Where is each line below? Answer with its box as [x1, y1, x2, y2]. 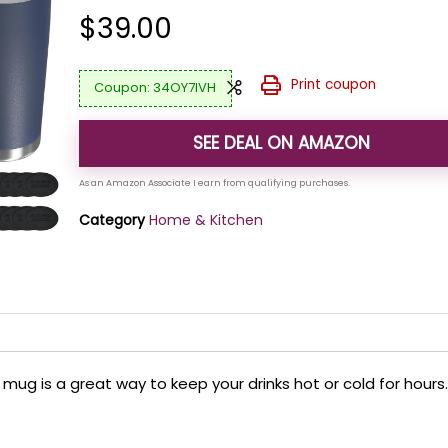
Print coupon [290, 74, 376, 94]
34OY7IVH [153, 78, 217, 98]
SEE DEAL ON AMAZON [193, 130, 371, 155]
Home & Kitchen [149, 209, 264, 230]
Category [79, 209, 146, 230]
